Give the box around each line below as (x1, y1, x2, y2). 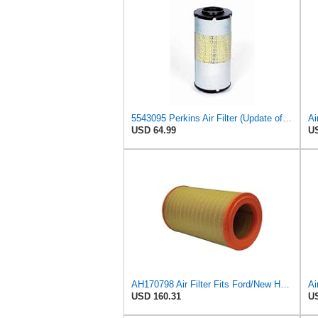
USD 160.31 (131, 290, 181, 302)
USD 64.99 (131, 124, 176, 136)
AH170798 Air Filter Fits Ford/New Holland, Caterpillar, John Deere (280, 278, 290, 290)
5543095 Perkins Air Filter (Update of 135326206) (283, 112, 292, 124)
